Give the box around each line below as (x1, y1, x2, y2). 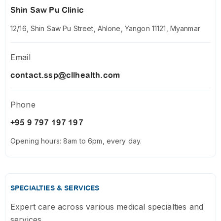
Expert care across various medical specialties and (10, 202, 204, 212)
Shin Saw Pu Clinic (10, 5, 84, 15)
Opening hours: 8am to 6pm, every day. (10, 137, 142, 146)
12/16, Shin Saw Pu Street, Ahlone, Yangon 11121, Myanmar (10, 24, 200, 33)
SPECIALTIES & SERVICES (10, 184, 100, 192)
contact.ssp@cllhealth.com (10, 71, 120, 80)
